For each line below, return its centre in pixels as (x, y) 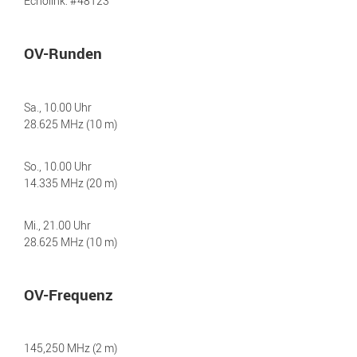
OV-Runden (63, 53)
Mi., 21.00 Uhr (57, 225)
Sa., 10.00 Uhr (58, 107)
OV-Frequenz (69, 294)
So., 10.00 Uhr (58, 166)
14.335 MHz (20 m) (71, 182)
